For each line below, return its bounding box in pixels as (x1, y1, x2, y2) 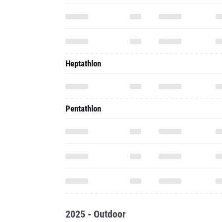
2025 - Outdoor (65, 208, 126, 220)
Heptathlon (65, 58, 101, 68)
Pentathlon (65, 104, 101, 113)
